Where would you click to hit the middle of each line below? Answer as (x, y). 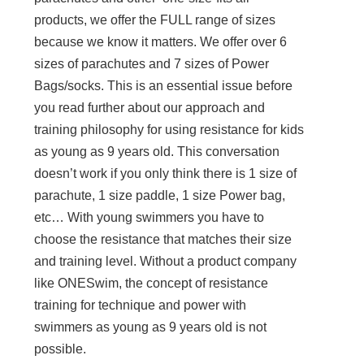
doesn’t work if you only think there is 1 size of (166, 174)
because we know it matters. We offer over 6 (161, 42)
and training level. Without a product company (166, 262)
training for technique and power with (141, 305)
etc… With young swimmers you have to (149, 218)
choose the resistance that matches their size (163, 240)
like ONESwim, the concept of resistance (152, 284)
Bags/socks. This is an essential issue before (164, 86)
